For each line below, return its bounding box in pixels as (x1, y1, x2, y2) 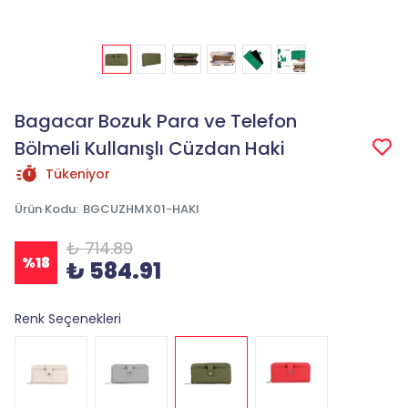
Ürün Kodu (15, 200, 76, 218)
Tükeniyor (46, 165, 110, 183)
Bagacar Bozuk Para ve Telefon (15, 108, 297, 134)
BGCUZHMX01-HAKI (83, 200, 199, 218)
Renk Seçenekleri (15, 310, 121, 328)
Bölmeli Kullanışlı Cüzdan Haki (15, 136, 285, 161)
